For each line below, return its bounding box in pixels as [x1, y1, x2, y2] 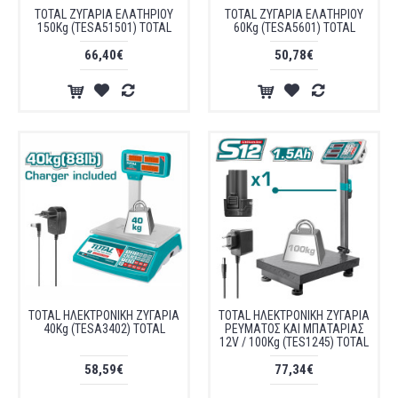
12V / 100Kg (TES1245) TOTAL [219, 335, 369, 349]
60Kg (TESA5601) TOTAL [233, 20, 355, 35]
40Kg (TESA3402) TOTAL [43, 322, 165, 336]
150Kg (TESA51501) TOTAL [36, 20, 171, 35]
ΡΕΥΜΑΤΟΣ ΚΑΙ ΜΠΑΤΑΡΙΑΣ [224, 322, 364, 336]
